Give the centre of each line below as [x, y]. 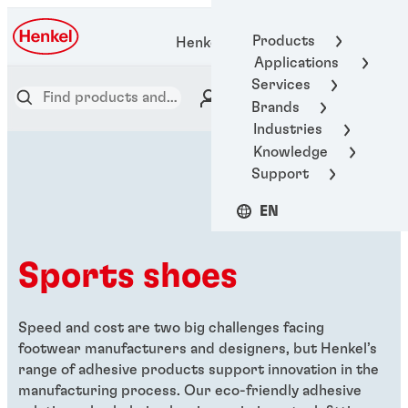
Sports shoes [128, 277]
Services [281, 85]
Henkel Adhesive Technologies [277, 43]
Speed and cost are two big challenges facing [171, 327]
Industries [287, 130]
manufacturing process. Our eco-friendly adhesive [190, 390]
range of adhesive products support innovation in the [199, 369]
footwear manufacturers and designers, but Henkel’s [198, 348]
